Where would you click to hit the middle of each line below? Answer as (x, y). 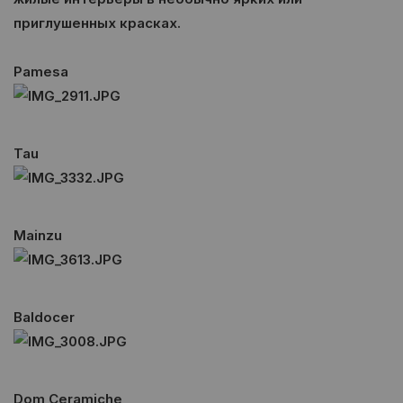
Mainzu (38, 235)
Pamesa (41, 72)
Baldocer (44, 317)
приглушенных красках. (99, 23)
